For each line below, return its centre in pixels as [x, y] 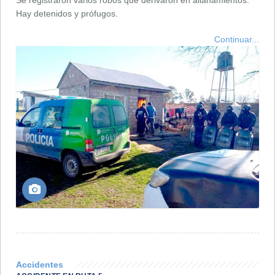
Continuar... [237, 39]
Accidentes [40, 265]
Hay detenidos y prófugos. [67, 13]
